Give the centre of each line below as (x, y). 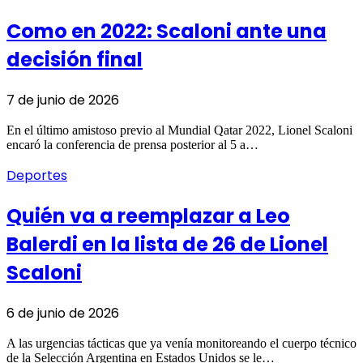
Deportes (37, 175)
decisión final (75, 59)
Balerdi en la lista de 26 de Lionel (167, 244)
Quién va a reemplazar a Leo (148, 216)
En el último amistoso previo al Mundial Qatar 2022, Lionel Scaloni (179, 130)
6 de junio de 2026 (63, 313)
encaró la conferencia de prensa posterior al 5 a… (132, 144)
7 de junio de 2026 (63, 100)
